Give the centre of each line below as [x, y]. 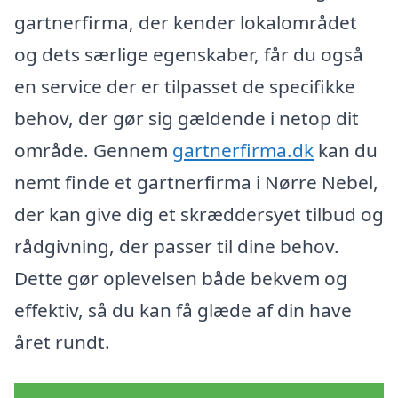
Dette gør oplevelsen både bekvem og [181, 278]
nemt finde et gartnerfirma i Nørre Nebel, [196, 182]
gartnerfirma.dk [243, 150]
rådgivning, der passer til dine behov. [177, 246]
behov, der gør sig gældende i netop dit [187, 118]
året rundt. [62, 342]
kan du [346, 150]
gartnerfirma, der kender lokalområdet [186, 22]
